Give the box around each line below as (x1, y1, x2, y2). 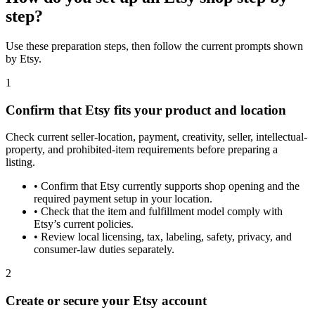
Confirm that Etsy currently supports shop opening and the (41, 180, 300, 193)
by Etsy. (6, 53, 41, 65)
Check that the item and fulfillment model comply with (41, 205, 283, 218)
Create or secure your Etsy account (6, 293, 207, 309)
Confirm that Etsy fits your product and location (6, 102, 286, 117)
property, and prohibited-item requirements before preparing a (6, 143, 278, 156)
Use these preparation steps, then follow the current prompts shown (6, 40, 303, 52)
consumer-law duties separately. (34, 243, 174, 256)
